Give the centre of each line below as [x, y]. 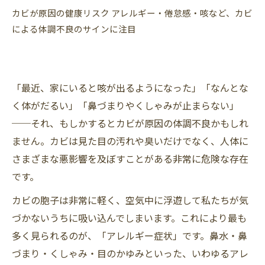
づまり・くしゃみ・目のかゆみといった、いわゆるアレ [130, 253]
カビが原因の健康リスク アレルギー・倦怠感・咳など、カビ [132, 13]
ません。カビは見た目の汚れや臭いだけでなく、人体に [130, 141]
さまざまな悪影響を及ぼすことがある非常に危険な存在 [130, 159]
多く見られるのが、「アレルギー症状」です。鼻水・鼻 [130, 235]
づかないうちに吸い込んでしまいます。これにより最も [129, 218]
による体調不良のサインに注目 [74, 29]
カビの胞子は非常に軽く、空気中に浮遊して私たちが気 [130, 200]
